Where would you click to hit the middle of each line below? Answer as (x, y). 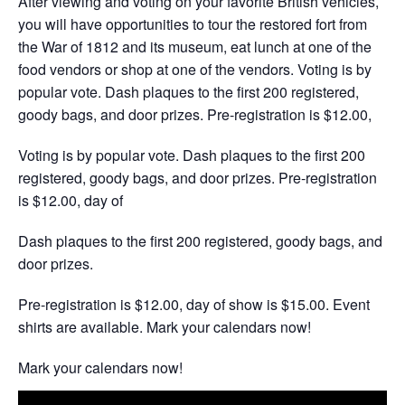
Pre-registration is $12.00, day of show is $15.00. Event (194, 305)
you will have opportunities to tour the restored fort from (193, 24)
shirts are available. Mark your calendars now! (165, 327)
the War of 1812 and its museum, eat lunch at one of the (195, 47)
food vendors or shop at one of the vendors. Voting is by (195, 70)
